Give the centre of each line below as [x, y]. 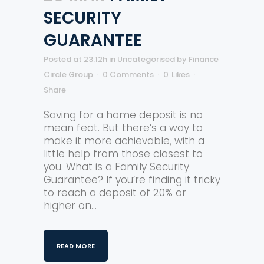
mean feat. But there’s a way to [123, 128]
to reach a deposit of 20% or [115, 193]
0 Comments [128, 75]
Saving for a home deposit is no [123, 115]
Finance [204, 59]
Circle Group [68, 75]
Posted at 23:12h [75, 59]
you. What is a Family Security [116, 167]
